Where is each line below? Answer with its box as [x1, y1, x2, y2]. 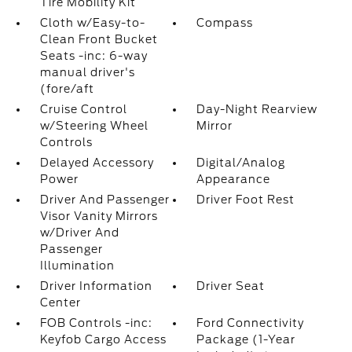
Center [39, 296, 81, 309]
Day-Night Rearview [196, 103, 318, 115]
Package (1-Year [196, 333, 296, 346]
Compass [196, 16, 254, 29]
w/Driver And [39, 226, 119, 239]
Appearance [196, 173, 271, 185]
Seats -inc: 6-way [39, 49, 148, 62]
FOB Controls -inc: [39, 317, 152, 329]
